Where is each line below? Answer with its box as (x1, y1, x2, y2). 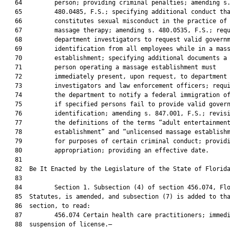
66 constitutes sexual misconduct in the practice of (4, 17, 227, 25)
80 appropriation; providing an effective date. (4, 147, 209, 154)
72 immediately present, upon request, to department (4, 73, 227, 80)
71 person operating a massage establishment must (4, 64, 216, 71)
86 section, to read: (4, 202, 90, 209)
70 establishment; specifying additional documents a (4, 54, 227, 62)
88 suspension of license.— (4, 221, 112, 228)
